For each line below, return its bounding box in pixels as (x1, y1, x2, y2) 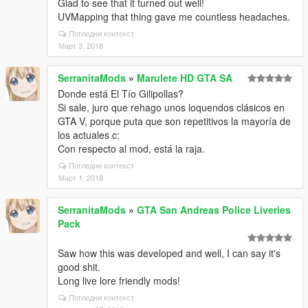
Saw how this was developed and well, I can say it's (58, 246, 280, 260)
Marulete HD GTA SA (137, 71, 232, 85)
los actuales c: (58, 128, 120, 142)
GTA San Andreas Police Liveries (137, 203, 291, 217)
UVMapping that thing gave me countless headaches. (58, 10, 290, 23)
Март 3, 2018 (58, 40, 103, 51)
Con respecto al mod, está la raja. (58, 142, 205, 155)
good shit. (58, 260, 100, 274)
